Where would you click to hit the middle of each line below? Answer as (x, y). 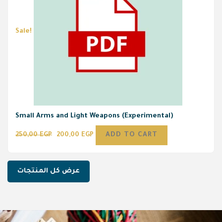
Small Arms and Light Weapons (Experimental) (94, 116)
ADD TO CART (132, 135)
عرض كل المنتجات (49, 171)
